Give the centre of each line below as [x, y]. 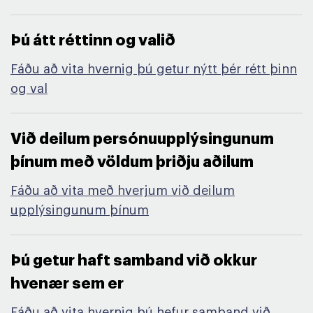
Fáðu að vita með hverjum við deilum [123, 191]
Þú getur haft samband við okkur [134, 261]
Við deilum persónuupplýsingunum [142, 139]
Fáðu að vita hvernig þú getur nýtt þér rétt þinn [154, 69]
